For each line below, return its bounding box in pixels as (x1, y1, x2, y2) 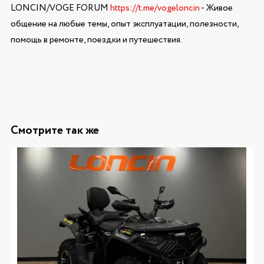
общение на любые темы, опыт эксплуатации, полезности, (10, 17, 239, 31)
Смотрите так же (10, 121, 99, 139)
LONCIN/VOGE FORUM (10, 1, 110, 15)
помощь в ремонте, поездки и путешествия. (10, 33, 182, 47)
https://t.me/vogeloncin (110, 1, 200, 15)
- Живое (199, 1, 233, 15)
